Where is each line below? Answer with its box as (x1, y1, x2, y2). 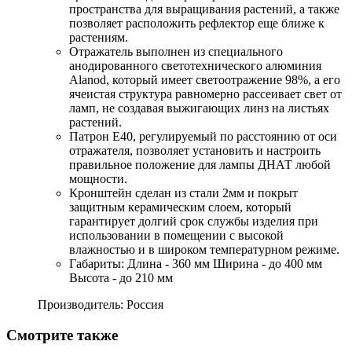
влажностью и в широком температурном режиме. (69, 243, 339, 257)
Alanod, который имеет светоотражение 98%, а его (69, 73, 340, 87)
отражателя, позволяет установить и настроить (69, 144, 321, 158)
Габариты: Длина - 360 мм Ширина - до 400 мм (69, 257, 322, 271)
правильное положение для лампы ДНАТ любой (69, 158, 331, 172)
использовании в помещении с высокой (69, 229, 284, 243)
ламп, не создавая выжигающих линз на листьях (69, 101, 329, 115)
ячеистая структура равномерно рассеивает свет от (69, 87, 342, 101)
